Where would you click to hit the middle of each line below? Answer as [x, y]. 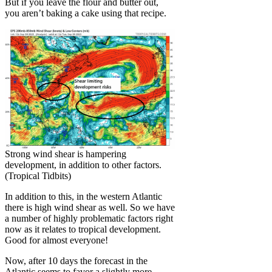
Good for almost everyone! [56, 240]
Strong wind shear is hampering [66, 154]
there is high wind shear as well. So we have [90, 207]
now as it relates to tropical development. [83, 229]
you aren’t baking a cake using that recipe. [86, 13]
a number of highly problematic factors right [89, 218]
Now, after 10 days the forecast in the [76, 260]
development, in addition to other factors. [83, 165]
